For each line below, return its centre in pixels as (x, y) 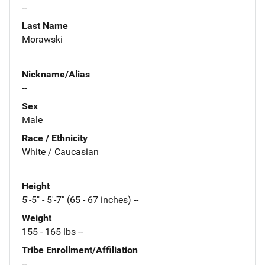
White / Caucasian (60, 151)
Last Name (45, 25)
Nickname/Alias (56, 74)
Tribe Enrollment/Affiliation (80, 250)
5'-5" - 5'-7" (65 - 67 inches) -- (80, 200)
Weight (37, 218)
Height (36, 186)
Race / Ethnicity (55, 138)
